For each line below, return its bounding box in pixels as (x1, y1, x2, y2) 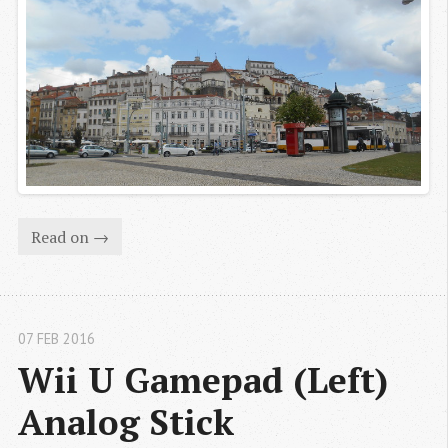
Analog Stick (18, 398, 234, 446)
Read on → (30, 225, 109, 248)
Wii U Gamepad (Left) (18, 356, 388, 404)
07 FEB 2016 (18, 329, 95, 349)
